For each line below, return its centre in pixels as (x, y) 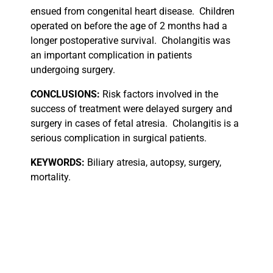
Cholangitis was (196, 41)
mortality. (51, 177)
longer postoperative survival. (94, 41)
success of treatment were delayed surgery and (131, 109)
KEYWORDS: (58, 163)
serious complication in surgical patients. (119, 138)
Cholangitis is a (206, 124)
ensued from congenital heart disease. (112, 12)
